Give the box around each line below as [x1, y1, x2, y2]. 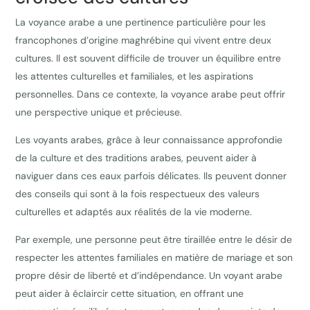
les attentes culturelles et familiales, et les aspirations [15, 70, 254, 83]
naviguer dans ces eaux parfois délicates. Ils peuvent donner [15, 170, 287, 183]
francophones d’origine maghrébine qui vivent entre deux [15, 34, 272, 47]
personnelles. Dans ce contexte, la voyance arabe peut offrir [15, 88, 286, 101]
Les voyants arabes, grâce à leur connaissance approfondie [15, 134, 283, 147]
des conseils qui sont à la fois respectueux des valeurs [15, 188, 260, 201]
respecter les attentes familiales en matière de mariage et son [15, 251, 293, 264]
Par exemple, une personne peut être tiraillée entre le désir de [15, 233, 293, 246]
